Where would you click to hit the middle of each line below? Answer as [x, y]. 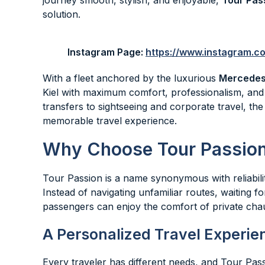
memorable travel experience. [110, 121]
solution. [62, 14]
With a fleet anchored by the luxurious [131, 78]
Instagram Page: [106, 52]
